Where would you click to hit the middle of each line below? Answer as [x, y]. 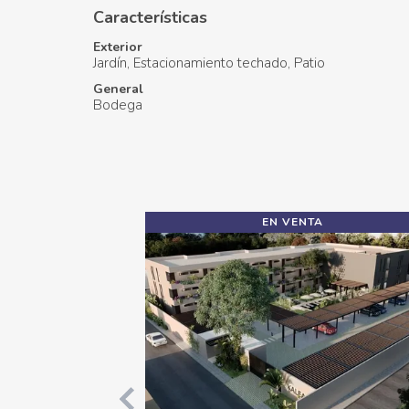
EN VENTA [292, 221]
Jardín [110, 63]
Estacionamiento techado [210, 63]
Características [150, 17]
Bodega [118, 105]
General [118, 89]
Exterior [118, 47]
